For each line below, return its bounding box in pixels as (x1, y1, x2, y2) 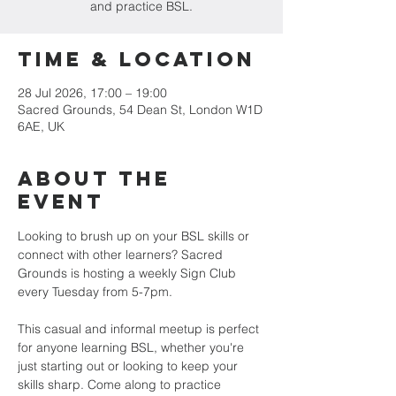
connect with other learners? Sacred (18, 247, 226, 263)
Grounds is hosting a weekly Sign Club (18, 265, 240, 281)
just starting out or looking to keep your (18, 358, 241, 374)
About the (18, 166, 171, 191)
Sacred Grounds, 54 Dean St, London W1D (18, 102, 263, 118)
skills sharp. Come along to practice (18, 377, 225, 392)
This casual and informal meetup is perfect (18, 321, 263, 337)
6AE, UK (18, 118, 65, 134)
